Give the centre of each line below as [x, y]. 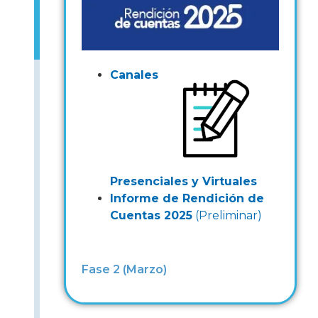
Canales [134, 75]
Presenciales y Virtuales [183, 181]
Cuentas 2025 [151, 215]
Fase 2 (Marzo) [124, 269]
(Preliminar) [227, 215]
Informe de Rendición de [187, 198]
